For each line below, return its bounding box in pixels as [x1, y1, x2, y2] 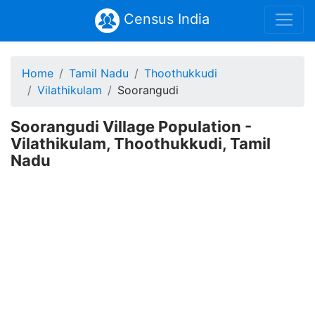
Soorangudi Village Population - [11, 117, 252, 136]
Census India [119, 11, 210, 27]
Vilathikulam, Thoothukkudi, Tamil [11, 134, 271, 153]
